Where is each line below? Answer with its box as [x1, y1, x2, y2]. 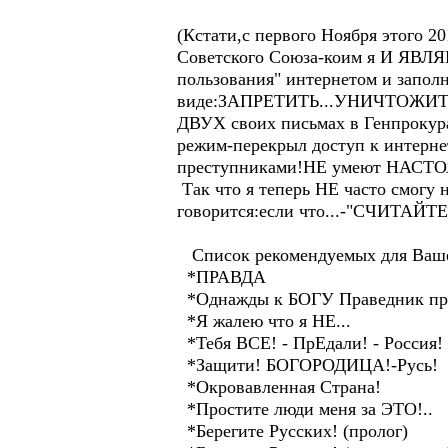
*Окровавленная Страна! [177, 377, 381, 397]
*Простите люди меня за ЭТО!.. [177, 399, 433, 419]
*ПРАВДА [177, 267, 266, 287]
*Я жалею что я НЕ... [177, 311, 351, 331]
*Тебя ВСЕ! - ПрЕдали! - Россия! [177, 333, 443, 353]
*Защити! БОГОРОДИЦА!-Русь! [177, 355, 438, 375]
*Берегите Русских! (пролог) [177, 421, 408, 441]
